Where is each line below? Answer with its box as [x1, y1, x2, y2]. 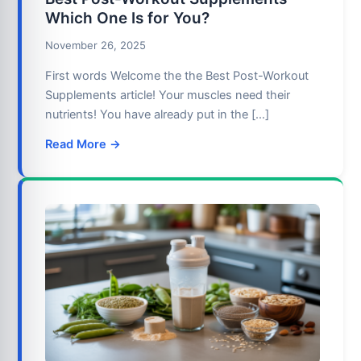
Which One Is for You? [45, 9, 210, 28]
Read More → [45, 137, 122, 152]
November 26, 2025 [45, 38, 147, 52]
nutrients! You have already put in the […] [45, 106, 270, 122]
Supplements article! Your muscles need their [45, 87, 291, 102]
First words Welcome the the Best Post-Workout [45, 68, 309, 83]
